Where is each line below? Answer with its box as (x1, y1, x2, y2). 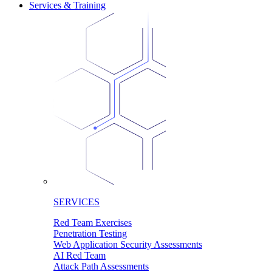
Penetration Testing (53, 228, 127, 239)
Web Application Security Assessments (53, 239, 202, 250)
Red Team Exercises (53, 217, 132, 228)
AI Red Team (53, 250, 106, 261)
